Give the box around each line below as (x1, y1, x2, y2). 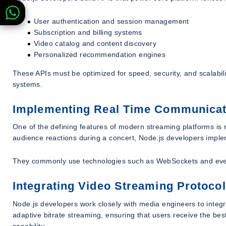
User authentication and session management (34, 17, 189, 25)
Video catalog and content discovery (34, 39, 156, 47)
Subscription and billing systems (34, 28, 142, 36)
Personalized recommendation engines (34, 50, 165, 59)
